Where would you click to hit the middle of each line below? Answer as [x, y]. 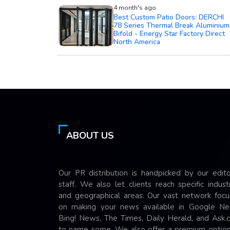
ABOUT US [90, 136]
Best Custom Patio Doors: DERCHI [168, 17]
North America [137, 42]
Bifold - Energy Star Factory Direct [169, 34]
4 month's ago [135, 8]
